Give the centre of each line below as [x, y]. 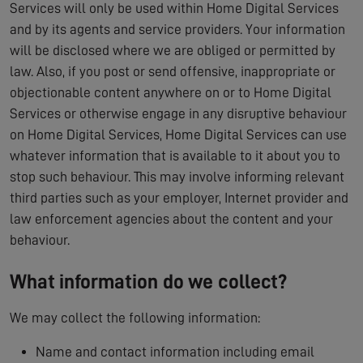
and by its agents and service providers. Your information [177, 29]
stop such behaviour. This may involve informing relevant [177, 177]
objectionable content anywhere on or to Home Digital [171, 92]
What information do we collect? [148, 282]
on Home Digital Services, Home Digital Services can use [178, 135]
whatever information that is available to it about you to [175, 156]
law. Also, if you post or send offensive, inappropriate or [173, 71]
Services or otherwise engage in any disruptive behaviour [178, 113]
